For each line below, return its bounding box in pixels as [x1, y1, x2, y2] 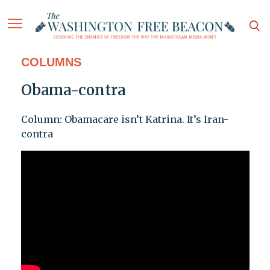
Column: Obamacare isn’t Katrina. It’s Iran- [20, 113, 228, 126]
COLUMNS [20, 55, 81, 69]
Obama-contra [20, 81, 125, 100]
